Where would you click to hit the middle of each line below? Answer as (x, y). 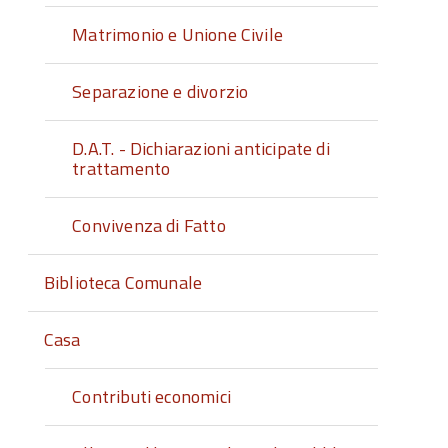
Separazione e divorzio (160, 91)
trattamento (121, 168)
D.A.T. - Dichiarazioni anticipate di (201, 148)
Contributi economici (151, 396)
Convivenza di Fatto (149, 225)
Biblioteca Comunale (123, 282)
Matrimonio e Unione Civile (177, 34)
